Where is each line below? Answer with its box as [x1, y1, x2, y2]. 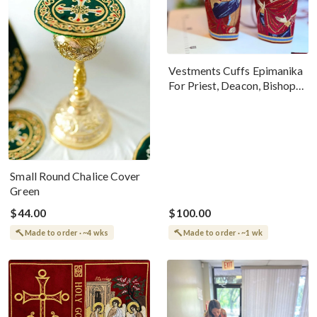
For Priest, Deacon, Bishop [168, 79, 296, 92]
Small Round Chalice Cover [10, 170, 141, 183]
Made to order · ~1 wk [183, 227, 263, 237]
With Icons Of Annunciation [168, 93, 303, 107]
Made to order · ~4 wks [24, 227, 109, 237]
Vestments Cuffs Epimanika [168, 64, 304, 77]
